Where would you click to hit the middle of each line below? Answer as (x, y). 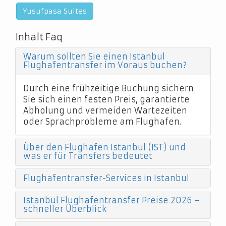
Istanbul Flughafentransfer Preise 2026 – (112, 200)
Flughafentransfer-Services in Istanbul (106, 178)
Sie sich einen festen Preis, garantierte (106, 99)
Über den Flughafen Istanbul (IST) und (104, 147)
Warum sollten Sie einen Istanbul (94, 56)
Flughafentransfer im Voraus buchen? (105, 65)
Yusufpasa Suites (55, 11)
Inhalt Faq (39, 37)
